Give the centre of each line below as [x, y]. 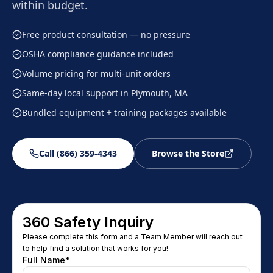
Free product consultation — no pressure [106, 34]
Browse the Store [188, 153]
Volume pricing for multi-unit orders [96, 73]
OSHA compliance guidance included [98, 54]
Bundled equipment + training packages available [124, 112]
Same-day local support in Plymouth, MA [105, 93]
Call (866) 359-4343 [78, 153]
